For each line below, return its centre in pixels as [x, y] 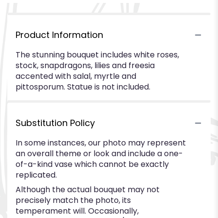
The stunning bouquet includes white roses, [97, 55]
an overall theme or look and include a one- [99, 154]
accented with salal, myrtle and [76, 76]
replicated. [36, 175]
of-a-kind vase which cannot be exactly [92, 164]
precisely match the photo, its [73, 200]
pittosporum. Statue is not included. [83, 87]
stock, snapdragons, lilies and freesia [85, 65]
